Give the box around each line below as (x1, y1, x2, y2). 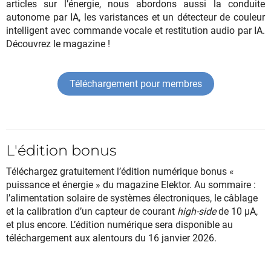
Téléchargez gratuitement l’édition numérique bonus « (6, 165, 234, 177)
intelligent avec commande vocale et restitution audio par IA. (6, 24, 265, 36)
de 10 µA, (216, 205, 258, 217)
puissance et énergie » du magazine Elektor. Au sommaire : (6, 178, 256, 191)
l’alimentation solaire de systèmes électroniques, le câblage (6, 192, 258, 204)
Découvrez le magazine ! (6, 38, 110, 50)
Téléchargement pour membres (69, 77, 202, 90)
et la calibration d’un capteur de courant (6, 205, 177, 217)
